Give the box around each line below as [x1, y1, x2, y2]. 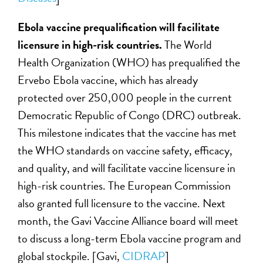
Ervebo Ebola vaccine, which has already [18, 71, 198, 89]
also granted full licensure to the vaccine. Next [18, 194, 226, 213]
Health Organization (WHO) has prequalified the [18, 53, 241, 72]
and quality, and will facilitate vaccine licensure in [18, 159, 236, 177]
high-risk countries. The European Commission [18, 177, 231, 195]
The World [164, 36, 213, 54]
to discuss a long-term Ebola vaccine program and [18, 230, 242, 248]
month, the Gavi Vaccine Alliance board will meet [18, 212, 239, 230]
